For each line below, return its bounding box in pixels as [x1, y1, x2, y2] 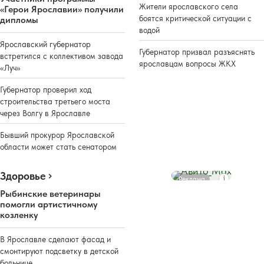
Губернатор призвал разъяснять [139, 47, 255, 57]
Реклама [179, 175, 205, 184]
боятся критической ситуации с [139, 13, 252, 23]
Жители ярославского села [139, 1, 238, 11]
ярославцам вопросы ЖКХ [139, 58, 236, 68]
